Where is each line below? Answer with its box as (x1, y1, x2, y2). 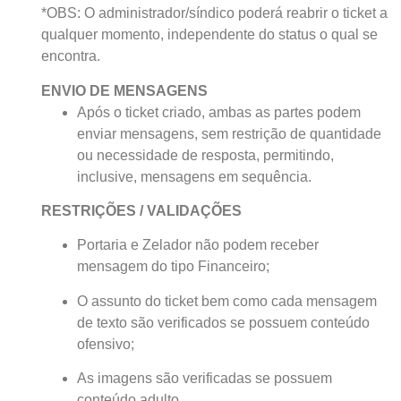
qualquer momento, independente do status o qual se (40, 27, 378, 43)
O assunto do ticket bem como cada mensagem (76, 293, 377, 309)
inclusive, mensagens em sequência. (76, 168, 311, 184)
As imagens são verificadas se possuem (76, 371, 332, 387)
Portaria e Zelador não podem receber (76, 237, 319, 253)
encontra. (40, 48, 100, 64)
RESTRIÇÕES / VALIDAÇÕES (40, 203, 242, 219)
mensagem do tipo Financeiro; (76, 259, 269, 275)
